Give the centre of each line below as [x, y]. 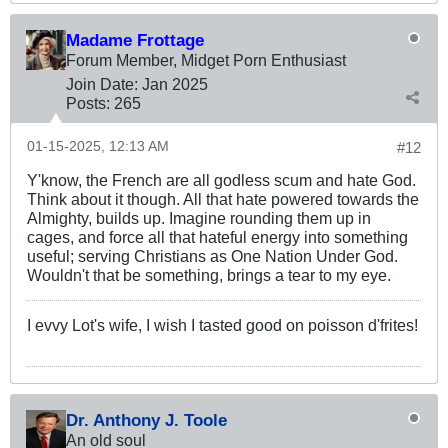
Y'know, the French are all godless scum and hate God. [221, 179]
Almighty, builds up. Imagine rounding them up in [199, 217]
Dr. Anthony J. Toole [146, 419]
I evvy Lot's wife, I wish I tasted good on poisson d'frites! [222, 324]
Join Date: [102, 83]
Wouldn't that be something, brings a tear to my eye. [209, 274]
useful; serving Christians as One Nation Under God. [212, 255]
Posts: [88, 102]
